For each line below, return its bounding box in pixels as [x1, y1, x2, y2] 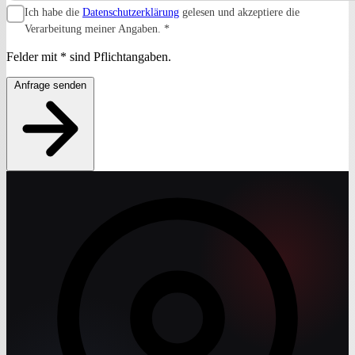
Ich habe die [25, 6, 82, 18]
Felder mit [6, 49, 60, 63]
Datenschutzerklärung [82, 6, 179, 18]
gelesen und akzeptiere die [179, 6, 300, 18]
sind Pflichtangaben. [67, 49, 171, 63]
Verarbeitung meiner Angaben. [25, 22, 164, 35]
